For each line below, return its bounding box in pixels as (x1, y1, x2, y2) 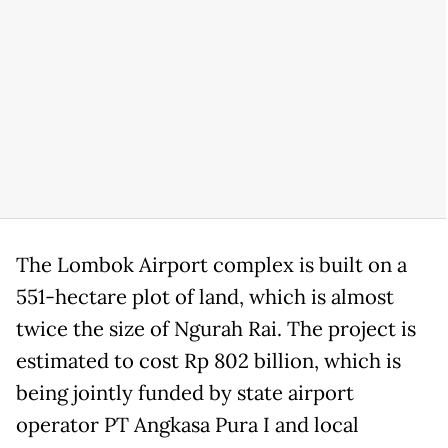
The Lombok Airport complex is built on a (16, 251, 407, 278)
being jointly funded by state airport (16, 379, 354, 406)
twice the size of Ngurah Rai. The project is (16, 315, 416, 342)
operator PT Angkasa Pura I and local (16, 411, 359, 438)
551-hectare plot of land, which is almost (16, 283, 394, 310)
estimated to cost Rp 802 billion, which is (16, 347, 401, 374)
